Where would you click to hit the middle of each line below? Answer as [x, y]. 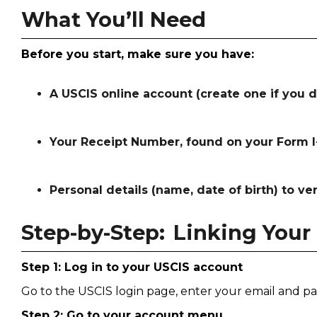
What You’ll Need [113, 19]
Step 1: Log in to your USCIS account [132, 267]
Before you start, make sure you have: [137, 54]
